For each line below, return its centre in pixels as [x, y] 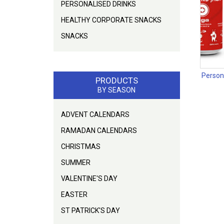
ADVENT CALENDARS [95, 114]
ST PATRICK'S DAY [90, 210]
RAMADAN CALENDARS [99, 130]
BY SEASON [117, 90]
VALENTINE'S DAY [89, 178]
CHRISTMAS [81, 146]
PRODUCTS [116, 80]
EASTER [74, 194]
